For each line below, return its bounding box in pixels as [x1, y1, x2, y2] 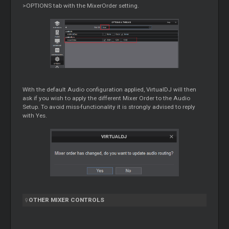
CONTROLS [71, 196, 105, 204]
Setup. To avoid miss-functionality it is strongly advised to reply [22, 103, 196, 111]
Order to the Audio [139, 95, 191, 102]
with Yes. [22, 112, 48, 120]
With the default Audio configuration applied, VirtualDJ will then [22, 86, 197, 94]
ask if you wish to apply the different [22, 95, 123, 102]
